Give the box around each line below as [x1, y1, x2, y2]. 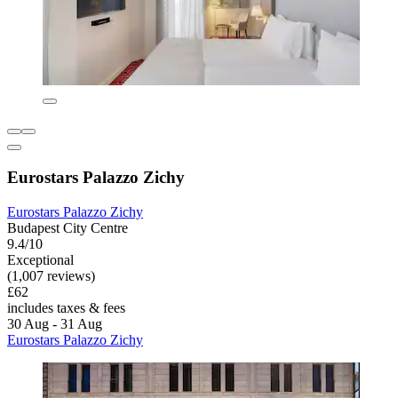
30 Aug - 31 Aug [7, 315, 102, 331]
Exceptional [7, 251, 74, 267]
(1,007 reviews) [7, 267, 95, 283]
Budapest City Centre [7, 219, 128, 235]
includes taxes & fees [7, 299, 125, 315]
